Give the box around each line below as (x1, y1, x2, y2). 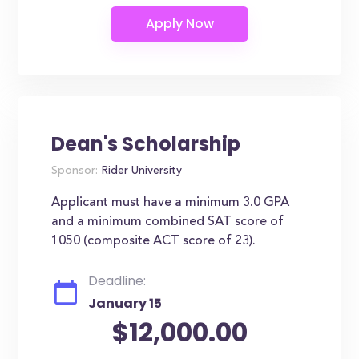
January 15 (88, 294, 163, 313)
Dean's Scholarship (51, 131, 241, 157)
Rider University (98, 166, 183, 177)
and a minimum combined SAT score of (51, 216, 284, 228)
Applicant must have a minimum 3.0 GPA (51, 196, 290, 209)
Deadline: (88, 272, 147, 290)
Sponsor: (51, 166, 99, 177)
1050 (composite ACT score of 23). (51, 235, 256, 248)
